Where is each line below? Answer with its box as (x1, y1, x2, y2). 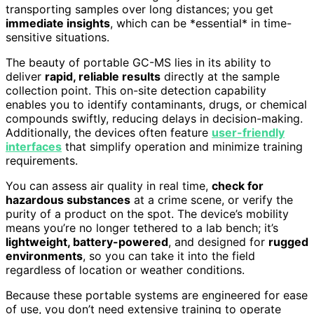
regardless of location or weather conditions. (6, 262, 245, 277)
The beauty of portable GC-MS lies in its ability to (6, 55, 271, 69)
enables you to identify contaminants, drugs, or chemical (6, 97, 307, 111)
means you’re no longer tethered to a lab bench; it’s (6, 220, 278, 235)
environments (6, 248, 83, 263)
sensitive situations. (6, 29, 109, 44)
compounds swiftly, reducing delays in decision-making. (6, 111, 303, 125)
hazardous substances (6, 192, 130, 207)
